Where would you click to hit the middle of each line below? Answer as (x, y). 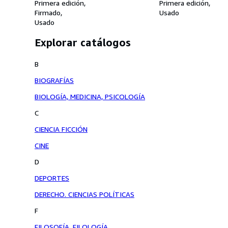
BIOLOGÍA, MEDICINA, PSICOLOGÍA (90, 96)
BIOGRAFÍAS (54, 80)
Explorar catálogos (83, 42)
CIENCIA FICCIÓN (61, 129)
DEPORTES (52, 178)
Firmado (48, 12)
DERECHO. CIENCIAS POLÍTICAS (84, 194)
